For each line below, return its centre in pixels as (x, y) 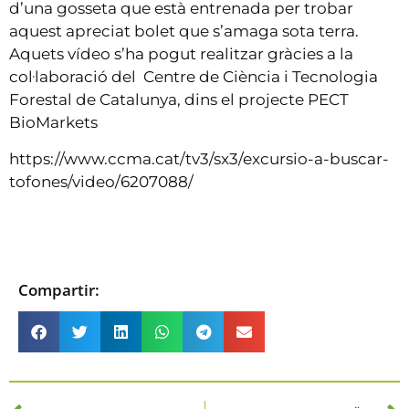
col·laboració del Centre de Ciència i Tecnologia (194, 77)
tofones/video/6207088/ (101, 181)
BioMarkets (53, 123)
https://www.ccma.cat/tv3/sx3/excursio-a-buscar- (199, 158)
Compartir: (59, 289)
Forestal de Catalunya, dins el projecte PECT (179, 100)
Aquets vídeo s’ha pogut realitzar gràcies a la (181, 54)
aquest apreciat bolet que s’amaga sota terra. (186, 31)
